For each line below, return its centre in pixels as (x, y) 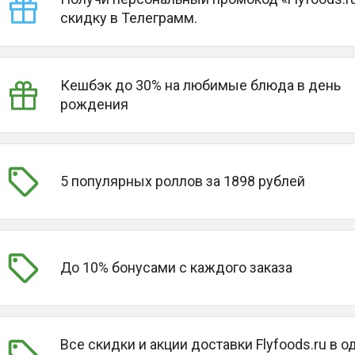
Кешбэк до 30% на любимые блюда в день (200, 85)
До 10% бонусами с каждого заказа (176, 267)
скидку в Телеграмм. (128, 18)
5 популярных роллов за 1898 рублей (182, 181)
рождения (94, 104)
